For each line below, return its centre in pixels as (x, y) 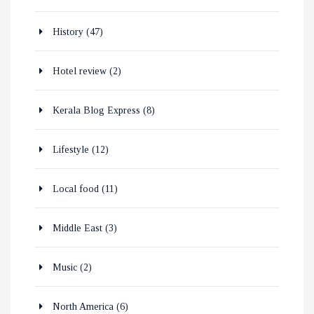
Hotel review (80, 71)
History (68, 32)
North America (83, 307)
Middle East (77, 228)
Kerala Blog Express (96, 111)
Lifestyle (71, 150)
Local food (76, 189)
